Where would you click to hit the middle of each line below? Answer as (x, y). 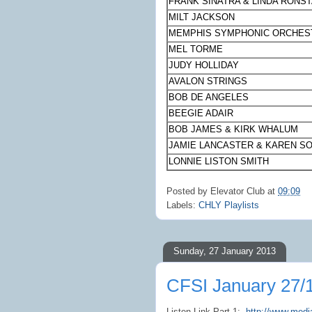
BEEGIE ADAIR (201, 114)
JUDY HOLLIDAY (204, 65)
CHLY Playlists (229, 205)
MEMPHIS (190, 33)
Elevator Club (237, 191)
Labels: (182, 205)
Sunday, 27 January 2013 (225, 251)
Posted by (188, 191)
